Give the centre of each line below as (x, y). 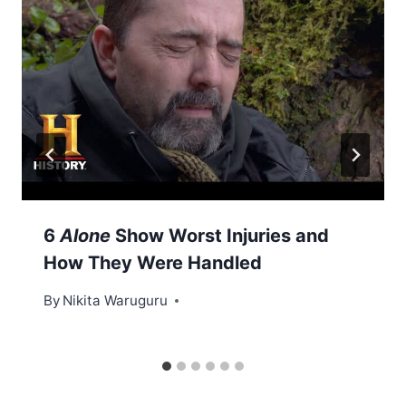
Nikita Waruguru (116, 301)
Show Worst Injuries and (222, 236)
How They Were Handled (153, 263)
